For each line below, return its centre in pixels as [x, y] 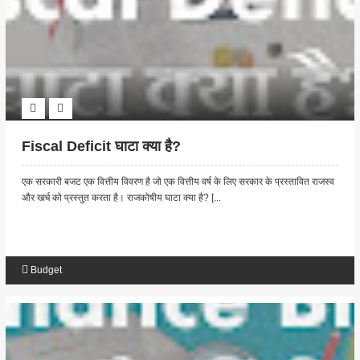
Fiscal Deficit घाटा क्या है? [101, 147]
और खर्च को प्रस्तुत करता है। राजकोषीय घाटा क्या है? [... [121, 198]
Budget [46, 270]
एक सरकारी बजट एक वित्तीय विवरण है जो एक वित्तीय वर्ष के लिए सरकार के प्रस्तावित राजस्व [178, 182]
